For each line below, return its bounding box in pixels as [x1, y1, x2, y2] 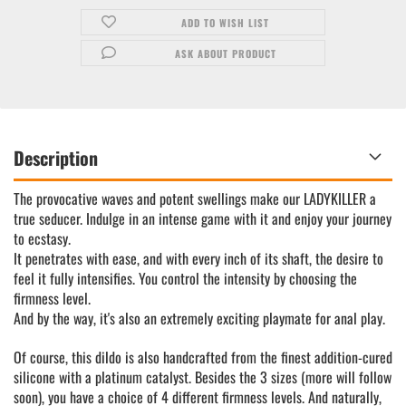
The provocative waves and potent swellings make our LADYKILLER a [14, 188, 376, 209]
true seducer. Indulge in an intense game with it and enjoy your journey [14, 208, 391, 229]
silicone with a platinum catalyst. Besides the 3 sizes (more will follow [14, 366, 391, 388]
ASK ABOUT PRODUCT [174, 46, 276, 61]
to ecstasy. [14, 227, 71, 249]
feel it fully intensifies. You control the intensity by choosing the [14, 267, 357, 289]
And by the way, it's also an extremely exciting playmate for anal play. [14, 307, 385, 329]
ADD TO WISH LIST [181, 15, 270, 30]
